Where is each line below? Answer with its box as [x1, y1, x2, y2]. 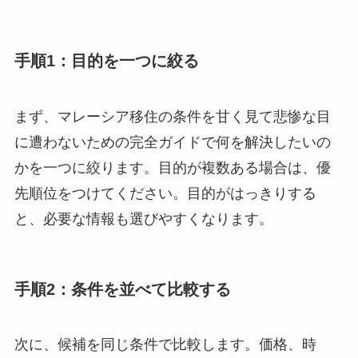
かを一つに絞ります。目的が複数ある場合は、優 [14, 159, 331, 176]
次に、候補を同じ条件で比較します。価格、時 [14, 336, 316, 353]
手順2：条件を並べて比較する [14, 280, 231, 298]
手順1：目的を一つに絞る [14, 52, 199, 70]
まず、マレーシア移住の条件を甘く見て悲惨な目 [14, 108, 331, 125]
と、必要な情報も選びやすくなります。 [14, 210, 273, 227]
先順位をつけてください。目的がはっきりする [14, 185, 316, 201]
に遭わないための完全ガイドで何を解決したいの [14, 133, 331, 150]
